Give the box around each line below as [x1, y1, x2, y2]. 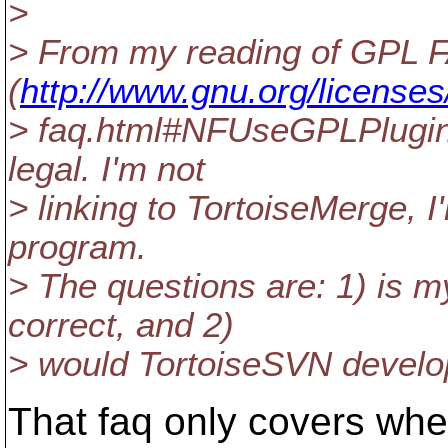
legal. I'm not [8, 150, 205, 188]
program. [8, 228, 147, 266]
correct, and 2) [8, 306, 234, 344]
